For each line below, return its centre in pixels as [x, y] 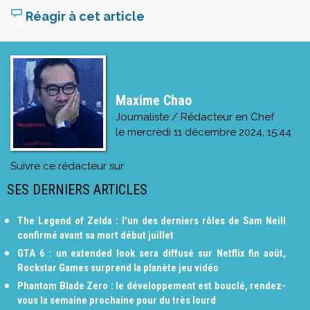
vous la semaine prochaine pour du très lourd [117, 300]
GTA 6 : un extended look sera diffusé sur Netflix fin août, [152, 253]
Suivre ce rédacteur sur [67, 166]
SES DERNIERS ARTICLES [77, 189]
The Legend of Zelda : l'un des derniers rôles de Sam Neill [152, 220]
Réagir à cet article [84, 16]
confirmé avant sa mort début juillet [95, 235]
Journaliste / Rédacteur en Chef [194, 117]
